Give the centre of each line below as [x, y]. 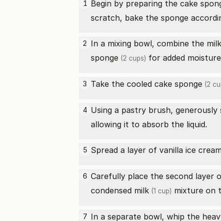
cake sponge [178, 84]
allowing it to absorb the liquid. [149, 124]
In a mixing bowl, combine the [149, 43]
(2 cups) [132, 58]
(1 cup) [160, 191]
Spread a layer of [125, 150]
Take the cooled [123, 84]
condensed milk [120, 190]
